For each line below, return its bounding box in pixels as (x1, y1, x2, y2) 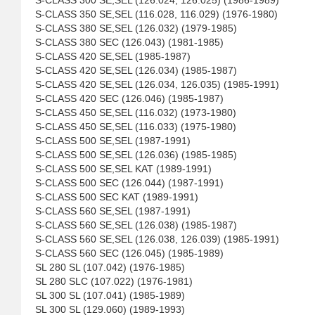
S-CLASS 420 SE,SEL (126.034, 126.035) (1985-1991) (35, 79, 279, 90)
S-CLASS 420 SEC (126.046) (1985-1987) (35, 93, 224, 104)
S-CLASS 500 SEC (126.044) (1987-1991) (35, 177, 224, 188)
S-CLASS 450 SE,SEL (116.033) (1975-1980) (35, 121, 236, 132)
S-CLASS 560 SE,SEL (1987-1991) (35, 205, 191, 217)
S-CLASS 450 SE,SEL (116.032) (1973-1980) (35, 107, 236, 118)
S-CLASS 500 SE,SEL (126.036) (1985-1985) (35, 149, 237, 160)
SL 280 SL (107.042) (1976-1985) (35, 262, 185, 273)
